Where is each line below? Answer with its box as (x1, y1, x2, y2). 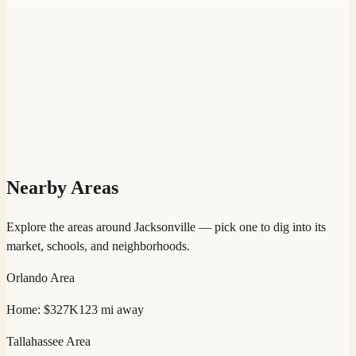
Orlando (6, 271, 48, 285)
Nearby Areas (6, 177, 118, 199)
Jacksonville (134, 220, 195, 234)
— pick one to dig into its (195, 220, 326, 234)
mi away (98, 303, 144, 317)
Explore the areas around (6, 220, 134, 234)
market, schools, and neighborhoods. (6, 239, 190, 253)
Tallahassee (6, 335, 64, 349)
